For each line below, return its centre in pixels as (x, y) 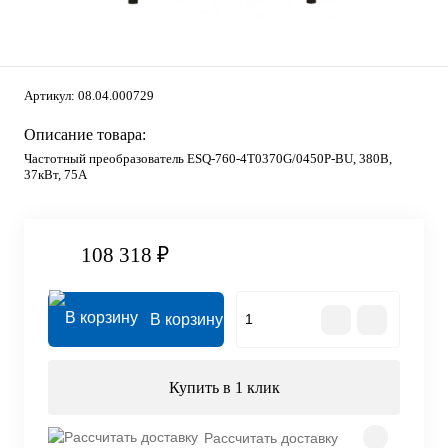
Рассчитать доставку (271, 437)
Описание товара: (85, 134)
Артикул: (51, 95)
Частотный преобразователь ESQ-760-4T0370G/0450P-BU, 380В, (208, 158)
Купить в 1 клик (224, 388)
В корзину (186, 320)
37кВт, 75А (55, 174)
